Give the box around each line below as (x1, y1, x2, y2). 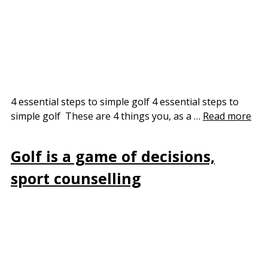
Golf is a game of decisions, (11, 145, 215, 166)
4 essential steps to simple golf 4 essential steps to (11, 95, 239, 109)
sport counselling (11, 167, 141, 188)
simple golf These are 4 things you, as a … (11, 109, 203, 123)
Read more (203, 109, 251, 123)
